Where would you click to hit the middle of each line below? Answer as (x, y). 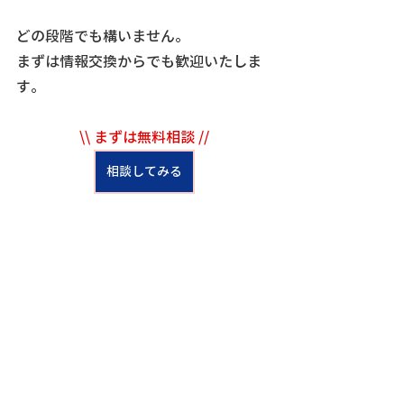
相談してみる (144, 172)
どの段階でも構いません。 (103, 37)
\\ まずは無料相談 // (144, 138)
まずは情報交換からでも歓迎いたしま (139, 62)
